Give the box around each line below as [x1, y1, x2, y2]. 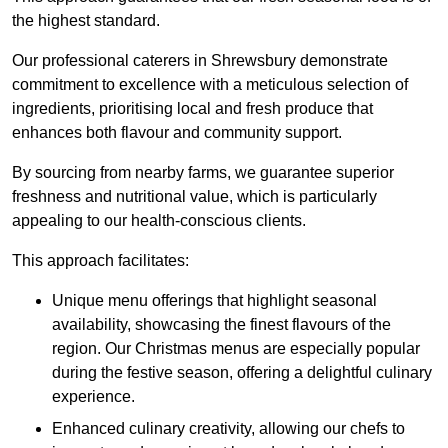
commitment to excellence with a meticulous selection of [12, 76, 408, 94]
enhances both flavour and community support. [12, 124, 342, 142]
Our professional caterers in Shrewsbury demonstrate [12, 52, 388, 70]
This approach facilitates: [12, 252, 189, 270]
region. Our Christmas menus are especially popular [52, 340, 420, 358]
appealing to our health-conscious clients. [12, 212, 306, 230]
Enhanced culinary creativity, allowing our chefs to [52, 420, 405, 438]
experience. [52, 388, 135, 406]
